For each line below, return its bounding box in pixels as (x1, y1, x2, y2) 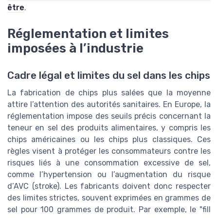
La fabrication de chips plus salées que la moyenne (7, 88, 211, 98)
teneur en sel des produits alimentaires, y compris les (7, 123, 211, 133)
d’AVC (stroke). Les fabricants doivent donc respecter (7, 182, 211, 191)
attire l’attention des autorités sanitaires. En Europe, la (7, 100, 211, 109)
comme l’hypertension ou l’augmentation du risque (7, 170, 211, 180)
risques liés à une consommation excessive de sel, (7, 158, 211, 168)
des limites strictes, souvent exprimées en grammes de (7, 193, 211, 203)
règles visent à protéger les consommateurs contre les (7, 146, 211, 156)
